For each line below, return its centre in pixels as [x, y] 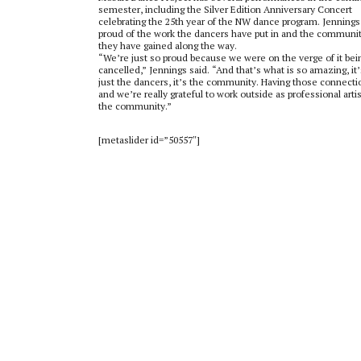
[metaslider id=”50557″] [149, 139]
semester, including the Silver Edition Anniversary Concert [225, 9]
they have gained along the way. [168, 45]
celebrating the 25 [137, 21]
